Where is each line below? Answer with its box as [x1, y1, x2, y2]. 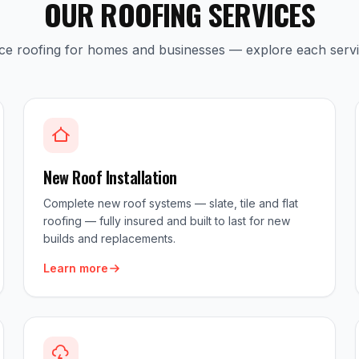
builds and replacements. [43, 232, 176, 245]
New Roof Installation [43, 165, 177, 189]
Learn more [43, 261, 109, 275]
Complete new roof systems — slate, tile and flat [43, 196, 299, 210]
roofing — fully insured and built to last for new [43, 214, 291, 228]
